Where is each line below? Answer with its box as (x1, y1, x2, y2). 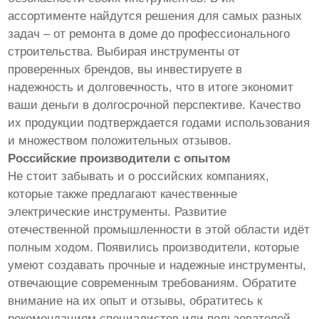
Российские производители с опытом (8, 152, 231, 166)
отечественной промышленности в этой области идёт (8, 223, 310, 237)
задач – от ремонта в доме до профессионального (8, 27, 291, 41)
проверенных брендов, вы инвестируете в (8, 63, 243, 77)
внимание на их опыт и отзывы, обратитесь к (8, 294, 263, 308)
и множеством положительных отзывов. (8, 134, 232, 148)
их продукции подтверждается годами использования (8, 116, 310, 130)
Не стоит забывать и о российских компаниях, (8, 169, 270, 184)
